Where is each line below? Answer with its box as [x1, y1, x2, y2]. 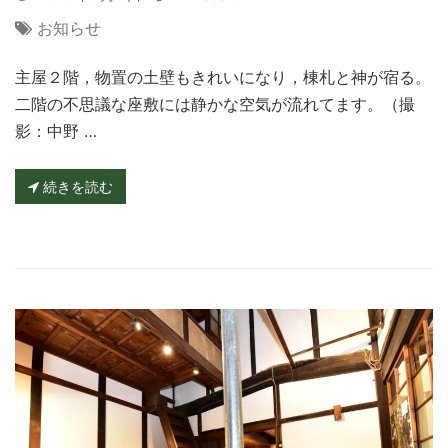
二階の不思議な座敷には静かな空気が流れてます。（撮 [15, 93, 415, 114]
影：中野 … [15, 120, 97, 141]
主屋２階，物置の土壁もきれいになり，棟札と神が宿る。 [15, 66, 431, 87]
